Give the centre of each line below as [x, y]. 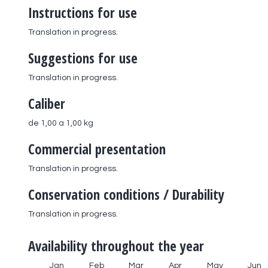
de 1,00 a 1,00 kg [61, 123]
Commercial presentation [97, 149]
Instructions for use [83, 12]
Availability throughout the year [116, 246]
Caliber [47, 103]
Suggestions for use [83, 58]
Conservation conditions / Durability [126, 194]
